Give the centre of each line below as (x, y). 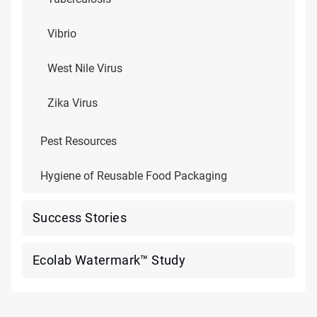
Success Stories (80, 218)
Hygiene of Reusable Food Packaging (134, 176)
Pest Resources (79, 141)
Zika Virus (73, 103)
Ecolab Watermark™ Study (109, 260)
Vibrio (62, 34)
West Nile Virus (85, 68)
